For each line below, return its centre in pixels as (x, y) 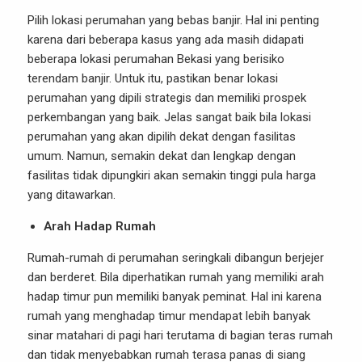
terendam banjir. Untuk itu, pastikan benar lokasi (153, 78)
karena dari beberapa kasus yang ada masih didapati (166, 40)
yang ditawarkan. (72, 195)
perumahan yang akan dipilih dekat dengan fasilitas (162, 137)
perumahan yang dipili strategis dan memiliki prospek (167, 98)
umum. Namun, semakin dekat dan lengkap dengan (162, 156)
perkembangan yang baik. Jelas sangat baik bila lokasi (169, 117)
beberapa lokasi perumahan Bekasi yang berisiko (156, 59)
